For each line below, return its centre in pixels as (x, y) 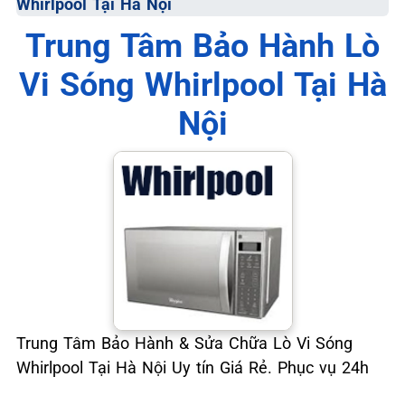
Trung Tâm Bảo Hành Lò (202, 46)
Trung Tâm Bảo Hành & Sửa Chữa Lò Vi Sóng (184, 343)
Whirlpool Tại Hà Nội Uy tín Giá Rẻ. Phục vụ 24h (193, 367)
